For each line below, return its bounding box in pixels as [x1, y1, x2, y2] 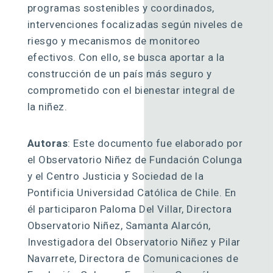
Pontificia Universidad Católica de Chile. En [27, 186, 236, 199]
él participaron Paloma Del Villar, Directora [27, 202, 232, 215]
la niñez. [27, 100, 68, 113]
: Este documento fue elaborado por [68, 136, 243, 149]
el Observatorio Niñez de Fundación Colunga [27, 153, 243, 166]
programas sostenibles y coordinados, [27, 1, 214, 14]
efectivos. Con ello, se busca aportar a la [27, 51, 225, 63]
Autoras [27, 136, 68, 149]
